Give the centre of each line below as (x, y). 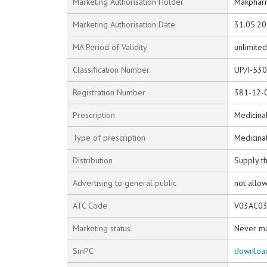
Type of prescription (109, 138)
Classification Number (111, 70)
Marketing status (102, 228)
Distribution (93, 160)
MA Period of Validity (110, 47)
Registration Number (109, 92)
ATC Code (90, 206)
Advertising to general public (125, 183)
